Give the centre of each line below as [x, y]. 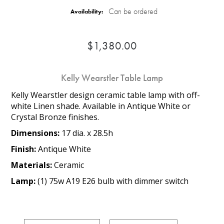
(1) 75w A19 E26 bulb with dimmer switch [113, 181]
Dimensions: [36, 133]
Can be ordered [133, 11]
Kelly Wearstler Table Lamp [112, 78]
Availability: [86, 12]
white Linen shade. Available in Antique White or [101, 106]
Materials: [33, 165]
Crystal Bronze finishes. [55, 117]
